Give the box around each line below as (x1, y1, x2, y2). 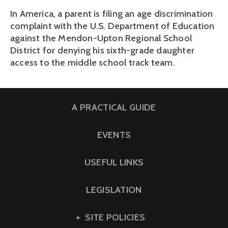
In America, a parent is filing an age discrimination (10, 8, 213, 19)
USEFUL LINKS (84, 156, 144, 168)
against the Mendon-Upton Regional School (10, 32, 192, 44)
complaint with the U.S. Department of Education (10, 20, 215, 32)
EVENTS (97, 129, 131, 140)
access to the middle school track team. (10, 56, 175, 68)
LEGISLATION (86, 184, 142, 195)
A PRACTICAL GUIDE (72, 101, 156, 113)
